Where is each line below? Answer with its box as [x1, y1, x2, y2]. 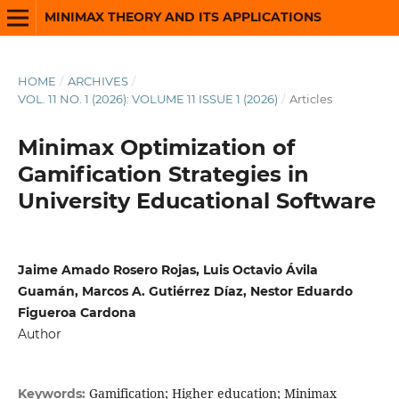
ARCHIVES [67, 73, 128, 88]
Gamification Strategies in [17, 160, 309, 187]
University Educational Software [17, 187, 376, 214]
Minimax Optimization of [17, 134, 295, 160]
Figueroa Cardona [17, 304, 136, 321]
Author [17, 325, 61, 342]
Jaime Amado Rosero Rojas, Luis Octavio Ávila [17, 261, 318, 278]
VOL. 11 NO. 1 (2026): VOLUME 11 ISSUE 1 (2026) [17, 91, 278, 106]
